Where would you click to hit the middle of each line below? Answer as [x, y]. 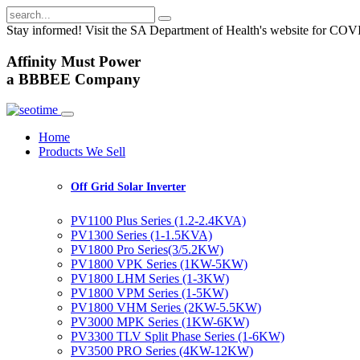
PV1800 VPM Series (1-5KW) [149, 293]
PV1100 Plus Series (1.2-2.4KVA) [158, 221]
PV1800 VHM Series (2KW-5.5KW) [166, 308]
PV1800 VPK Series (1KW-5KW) [159, 264]
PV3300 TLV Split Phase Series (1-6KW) [178, 337]
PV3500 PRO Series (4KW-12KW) [162, 351]
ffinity [39, 61]
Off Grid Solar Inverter [128, 187]
